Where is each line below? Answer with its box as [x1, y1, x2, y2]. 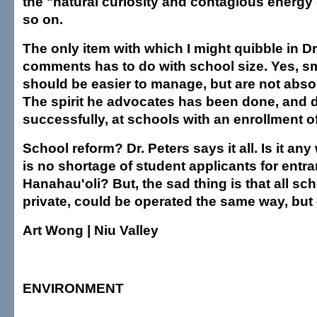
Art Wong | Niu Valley [23, 222, 158, 238]
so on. [23, 11, 63, 27]
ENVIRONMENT [23, 280, 124, 296]
